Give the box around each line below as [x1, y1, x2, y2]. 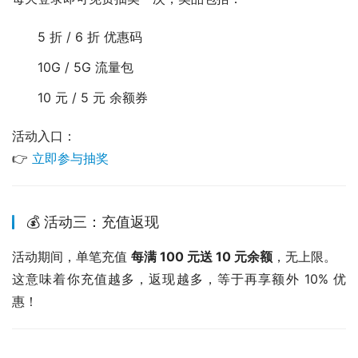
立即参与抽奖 [32, 150, 109, 167]
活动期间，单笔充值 [12, 249, 131, 265]
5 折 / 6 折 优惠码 [38, 29, 142, 46]
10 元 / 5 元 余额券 [38, 89, 148, 106]
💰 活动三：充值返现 [26, 213, 159, 231]
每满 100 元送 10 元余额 [131, 249, 272, 265]
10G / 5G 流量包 [38, 59, 133, 76]
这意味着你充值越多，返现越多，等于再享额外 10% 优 [12, 271, 346, 288]
